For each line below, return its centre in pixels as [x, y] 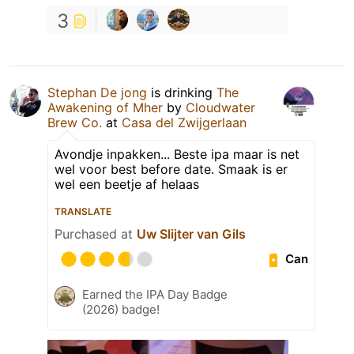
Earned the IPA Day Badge [155, 294]
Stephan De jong [97, 92]
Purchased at [96, 233]
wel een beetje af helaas [127, 184]
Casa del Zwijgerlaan [184, 122]
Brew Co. [75, 122]
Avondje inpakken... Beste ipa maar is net [177, 154]
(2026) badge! [121, 309]
